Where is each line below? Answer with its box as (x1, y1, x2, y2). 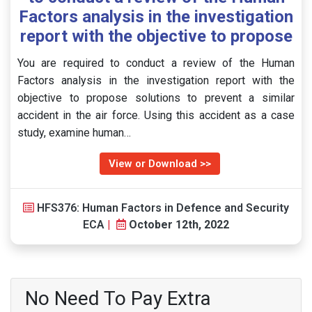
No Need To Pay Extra (25, 287, 211, 310)
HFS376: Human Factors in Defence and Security (37, 201, 289, 214)
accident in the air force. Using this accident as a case (17, 109, 295, 122)
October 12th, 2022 (129, 218, 229, 231)
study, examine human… (17, 126, 131, 139)
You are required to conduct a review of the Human (17, 56, 295, 70)
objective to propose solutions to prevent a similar (17, 91, 295, 104)
